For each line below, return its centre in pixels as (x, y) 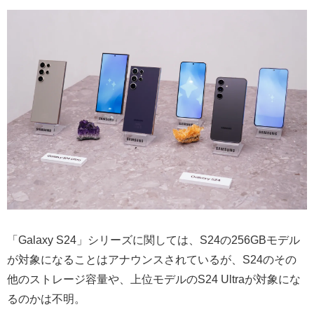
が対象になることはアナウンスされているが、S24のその (152, 260)
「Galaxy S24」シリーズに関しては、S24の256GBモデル (153, 240)
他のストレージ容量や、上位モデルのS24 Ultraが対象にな (154, 280)
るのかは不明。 (46, 299)
